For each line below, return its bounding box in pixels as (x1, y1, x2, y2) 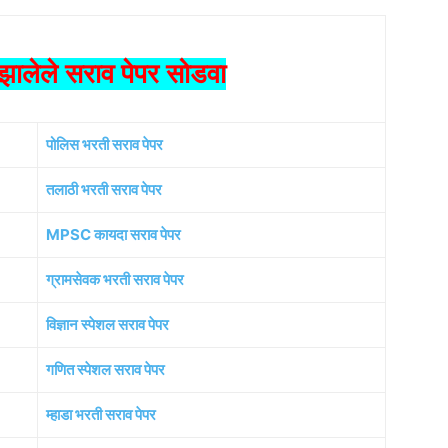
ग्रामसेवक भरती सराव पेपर (46, 270, 184, 290)
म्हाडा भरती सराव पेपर (46, 405, 156, 425)
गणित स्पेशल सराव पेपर (46, 360, 165, 380)
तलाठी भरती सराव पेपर (46, 180, 162, 200)
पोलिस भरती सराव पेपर (46, 135, 163, 155)
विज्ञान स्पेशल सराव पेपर (46, 315, 169, 335)
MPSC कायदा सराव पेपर (46, 225, 181, 245)
